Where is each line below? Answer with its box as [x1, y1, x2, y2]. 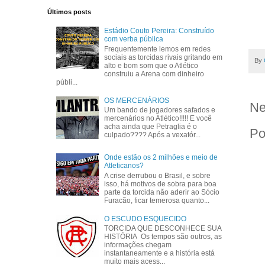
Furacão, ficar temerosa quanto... [104, 196, 210, 205]
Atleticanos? [104, 161, 144, 170]
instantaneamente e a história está [104, 248, 215, 257]
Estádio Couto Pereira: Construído [104, 27, 215, 35]
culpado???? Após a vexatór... [104, 130, 201, 139]
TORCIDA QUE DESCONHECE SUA [104, 224, 222, 232]
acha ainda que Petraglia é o [104, 122, 198, 131]
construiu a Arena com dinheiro [104, 69, 205, 78]
